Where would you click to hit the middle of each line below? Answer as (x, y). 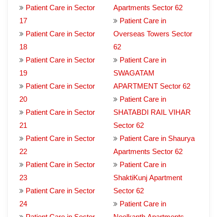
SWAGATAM (134, 73)
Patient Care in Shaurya (157, 138)
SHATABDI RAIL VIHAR (152, 112)
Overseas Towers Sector (153, 34)
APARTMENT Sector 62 (152, 86)
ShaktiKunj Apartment (148, 178)
